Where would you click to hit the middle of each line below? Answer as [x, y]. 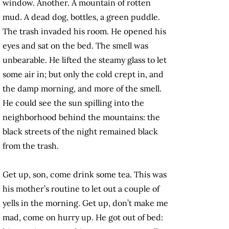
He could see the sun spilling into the [73, 103]
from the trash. [31, 146]
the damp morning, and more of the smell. [82, 89]
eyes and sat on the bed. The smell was [75, 46]
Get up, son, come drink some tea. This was [85, 175]
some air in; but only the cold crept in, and [83, 74]
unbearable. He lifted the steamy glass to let [85, 60]
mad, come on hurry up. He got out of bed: [83, 217]
